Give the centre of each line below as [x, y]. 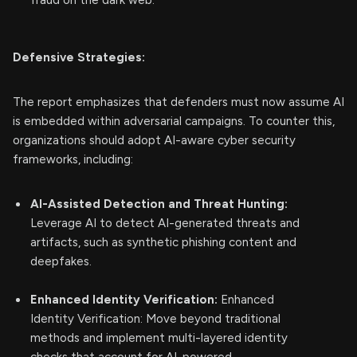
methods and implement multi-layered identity [159, 338]
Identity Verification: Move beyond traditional [155, 319]
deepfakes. [61, 261]
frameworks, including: [73, 159]
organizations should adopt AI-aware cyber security [154, 140]
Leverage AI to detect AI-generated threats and [165, 223]
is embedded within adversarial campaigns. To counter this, [174, 121]
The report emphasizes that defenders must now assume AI [178, 102]
